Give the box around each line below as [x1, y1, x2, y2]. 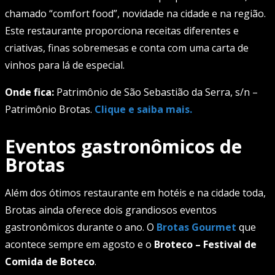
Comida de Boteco [5, 254, 95, 268]
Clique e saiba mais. [95, 102, 192, 116]
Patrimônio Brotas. [5, 102, 95, 116]
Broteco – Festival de [154, 237, 257, 251]
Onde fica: [5, 85, 54, 99]
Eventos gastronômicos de [5, 133, 242, 159]
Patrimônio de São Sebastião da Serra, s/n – [54, 85, 258, 99]
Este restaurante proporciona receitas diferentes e [5, 23, 239, 37]
